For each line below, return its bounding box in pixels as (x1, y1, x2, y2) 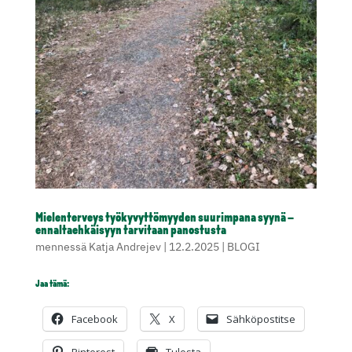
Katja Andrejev (88, 240, 161, 255)
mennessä (35, 240, 89, 255)
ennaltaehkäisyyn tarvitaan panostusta (35, 225, 226, 238)
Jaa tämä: (35, 280, 69, 290)
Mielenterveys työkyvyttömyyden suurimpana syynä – (35, 212, 294, 225)
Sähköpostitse (225, 312, 295, 327)
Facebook (71, 312, 118, 327)
